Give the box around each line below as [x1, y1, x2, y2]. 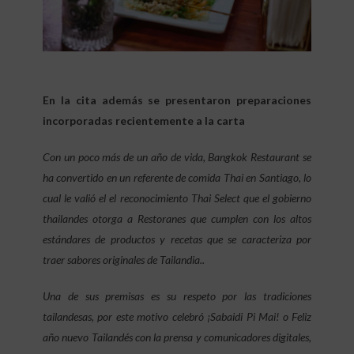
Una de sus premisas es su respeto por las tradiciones [43, 288, 311, 303]
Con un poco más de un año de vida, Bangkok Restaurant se [43, 149, 311, 164]
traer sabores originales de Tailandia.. [43, 252, 205, 266]
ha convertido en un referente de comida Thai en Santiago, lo [43, 170, 311, 184]
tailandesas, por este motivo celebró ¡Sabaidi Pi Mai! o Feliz [43, 309, 311, 323]
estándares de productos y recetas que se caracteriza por [43, 232, 311, 246]
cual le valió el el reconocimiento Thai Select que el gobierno [43, 190, 311, 205]
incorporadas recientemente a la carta [43, 113, 245, 127]
